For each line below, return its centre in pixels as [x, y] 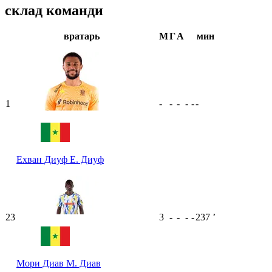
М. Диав [83, 263]
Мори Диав [41, 263]
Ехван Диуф [43, 159]
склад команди [54, 11]
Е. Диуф [87, 159]
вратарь [82, 36]
